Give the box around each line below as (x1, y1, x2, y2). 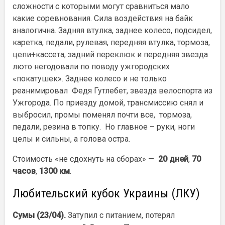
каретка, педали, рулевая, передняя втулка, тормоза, (13, 37, 210, 47)
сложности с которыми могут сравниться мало (13, 1, 189, 11)
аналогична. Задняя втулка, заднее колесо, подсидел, (13, 25, 212, 35)
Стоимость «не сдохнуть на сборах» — (13, 154, 158, 164)
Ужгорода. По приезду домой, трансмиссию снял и (13, 97, 203, 107)
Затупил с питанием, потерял (68, 210, 175, 220)
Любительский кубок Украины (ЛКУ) (13, 186, 200, 200)
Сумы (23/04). (13, 210, 68, 220)
